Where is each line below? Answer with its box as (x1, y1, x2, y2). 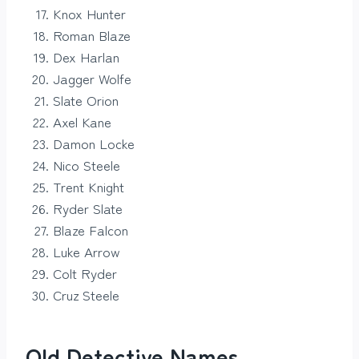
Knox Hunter (53, 3, 126, 24)
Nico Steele (53, 155, 120, 175)
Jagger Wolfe (53, 68, 131, 89)
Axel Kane (53, 111, 111, 132)
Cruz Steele (53, 284, 119, 305)
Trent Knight (53, 176, 124, 197)
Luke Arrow (53, 241, 120, 262)
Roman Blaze (53, 25, 131, 46)
